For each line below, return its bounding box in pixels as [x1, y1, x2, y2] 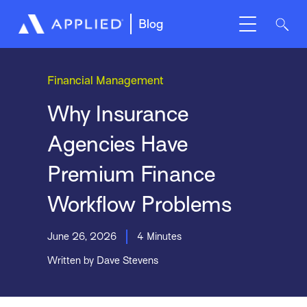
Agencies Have [47, 131, 188, 156]
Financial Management [47, 74, 163, 88]
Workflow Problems [47, 191, 232, 217]
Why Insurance [47, 101, 188, 126]
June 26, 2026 [47, 230, 116, 242]
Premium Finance [47, 161, 215, 186]
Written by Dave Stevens [47, 254, 158, 266]
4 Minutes [136, 230, 182, 242]
